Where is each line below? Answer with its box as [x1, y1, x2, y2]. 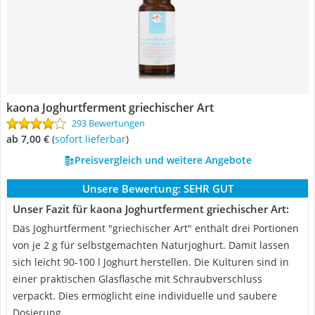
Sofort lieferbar [60, 132, 126, 146]
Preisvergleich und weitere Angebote [74, 153, 252, 167]
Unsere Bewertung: [82, 181, 181, 195]
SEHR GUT [183, 181, 233, 195]
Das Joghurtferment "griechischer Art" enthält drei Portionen [13, 221, 299, 235]
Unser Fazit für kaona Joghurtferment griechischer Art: [13, 202, 289, 216]
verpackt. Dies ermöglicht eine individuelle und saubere [13, 289, 277, 302]
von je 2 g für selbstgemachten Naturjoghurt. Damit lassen [13, 238, 290, 252]
